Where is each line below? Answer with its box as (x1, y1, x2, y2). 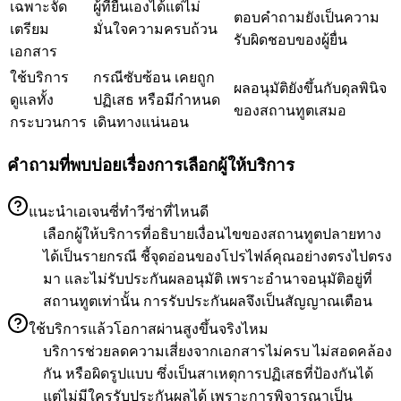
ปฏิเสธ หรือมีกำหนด (93, 91, 220, 107)
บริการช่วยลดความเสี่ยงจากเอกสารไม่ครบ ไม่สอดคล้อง (43, 343, 392, 359)
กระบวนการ (10, 114, 87, 130)
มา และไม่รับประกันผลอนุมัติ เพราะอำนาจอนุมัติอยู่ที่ (43, 270, 372, 286)
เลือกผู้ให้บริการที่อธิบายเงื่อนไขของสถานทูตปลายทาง (43, 226, 381, 242)
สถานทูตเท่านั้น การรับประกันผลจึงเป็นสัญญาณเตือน (43, 293, 372, 309)
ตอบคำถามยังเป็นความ (234, 9, 380, 25)
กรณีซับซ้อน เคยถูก (93, 69, 215, 85)
